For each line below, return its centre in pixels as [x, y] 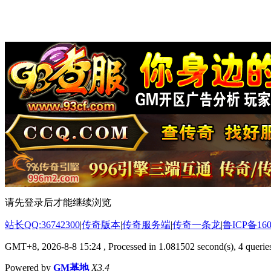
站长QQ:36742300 [42, 224]
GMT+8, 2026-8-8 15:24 [53, 246]
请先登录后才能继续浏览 [58, 202]
